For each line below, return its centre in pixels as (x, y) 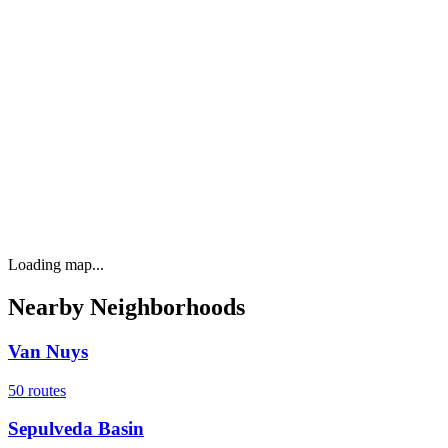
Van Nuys (48, 351)
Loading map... (56, 265)
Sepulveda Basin (76, 429)
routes (45, 390)
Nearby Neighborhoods (126, 307)
